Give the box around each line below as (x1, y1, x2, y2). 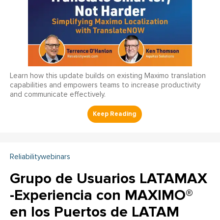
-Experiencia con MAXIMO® (10, 186, 193, 204)
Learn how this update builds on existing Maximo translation (10, 72, 206, 80)
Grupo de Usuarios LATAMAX (10, 169, 207, 188)
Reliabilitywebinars (10, 153, 70, 161)
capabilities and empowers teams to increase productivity (10, 81, 200, 89)
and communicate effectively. (10, 90, 106, 98)
